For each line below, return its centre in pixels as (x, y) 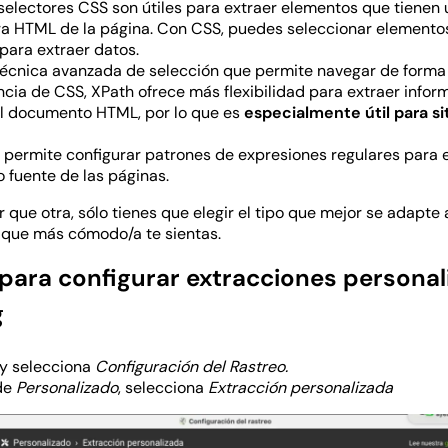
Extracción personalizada (300, 387)
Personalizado (67, 387)
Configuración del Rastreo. (193, 366)
